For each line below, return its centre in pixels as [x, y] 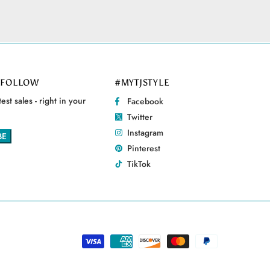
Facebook [145, 101]
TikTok [139, 164]
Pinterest [143, 148]
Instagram [145, 132]
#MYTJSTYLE [142, 82]
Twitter [140, 117]
